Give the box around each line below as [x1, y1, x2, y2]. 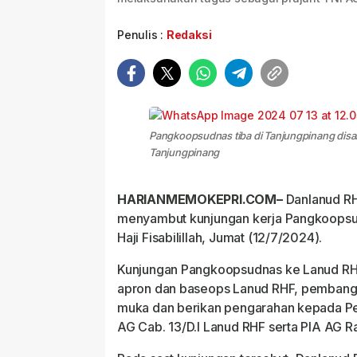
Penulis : [117, 28, 167, 41]
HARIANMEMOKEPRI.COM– [117, 191, 283, 207]
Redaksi [166, 28, 212, 41]
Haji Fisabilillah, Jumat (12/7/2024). [117, 229, 323, 245]
